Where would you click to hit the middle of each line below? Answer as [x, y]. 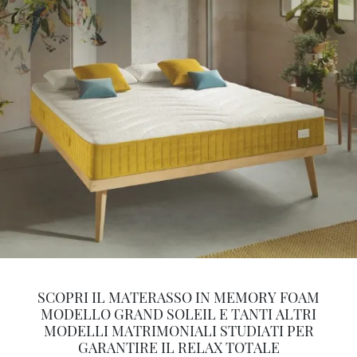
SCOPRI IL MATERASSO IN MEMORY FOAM [178, 298]
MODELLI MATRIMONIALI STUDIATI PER [178, 331]
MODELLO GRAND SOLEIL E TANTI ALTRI [178, 314]
